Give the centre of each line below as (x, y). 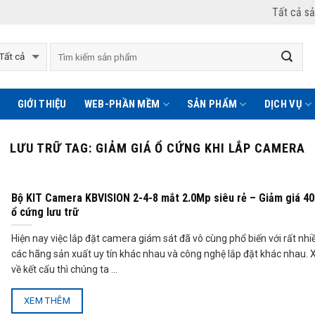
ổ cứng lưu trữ (45, 212)
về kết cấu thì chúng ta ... (65, 269)
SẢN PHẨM (212, 104)
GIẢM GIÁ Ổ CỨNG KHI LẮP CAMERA (200, 148)
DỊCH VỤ (283, 104)
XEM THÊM (47, 300)
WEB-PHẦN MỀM (122, 104)
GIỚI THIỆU (42, 104)
